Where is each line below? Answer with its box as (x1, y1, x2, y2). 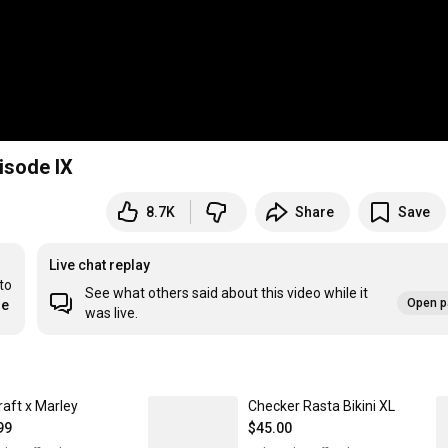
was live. (85, 305, 139, 322)
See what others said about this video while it (85, 285, 369, 302)
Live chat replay (49, 257, 151, 274)
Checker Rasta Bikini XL (248, 398, 395, 415)
